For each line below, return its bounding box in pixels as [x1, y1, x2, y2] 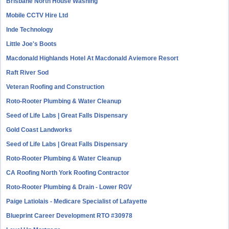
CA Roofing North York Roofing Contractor [6, 169, 130, 176]
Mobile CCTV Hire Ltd [6, 12, 68, 19]
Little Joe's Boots [6, 40, 57, 48]
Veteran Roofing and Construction [6, 83, 105, 90]
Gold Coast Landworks [6, 126, 73, 133]
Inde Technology [6, 26, 54, 33]
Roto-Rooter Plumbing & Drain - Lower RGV [6, 184, 132, 191]
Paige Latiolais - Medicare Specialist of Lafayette [6, 198, 148, 205]
